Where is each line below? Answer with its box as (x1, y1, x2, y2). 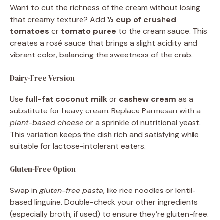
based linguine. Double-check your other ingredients (10, 196, 198, 207)
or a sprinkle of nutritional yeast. (83, 117, 201, 128)
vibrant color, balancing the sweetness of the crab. (10, 49, 192, 60)
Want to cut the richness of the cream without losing (10, 2, 200, 13)
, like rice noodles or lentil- (103, 185, 196, 195)
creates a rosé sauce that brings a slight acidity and (10, 37, 197, 48)
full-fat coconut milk (25, 93, 107, 104)
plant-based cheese (10, 117, 83, 128)
